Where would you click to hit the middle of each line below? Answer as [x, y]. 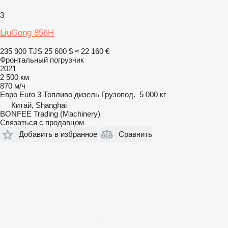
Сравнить [135, 134]
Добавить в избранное [58, 134]
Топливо [58, 94]
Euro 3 [30, 94]
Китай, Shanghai [39, 105]
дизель [87, 94]
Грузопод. [118, 94]
